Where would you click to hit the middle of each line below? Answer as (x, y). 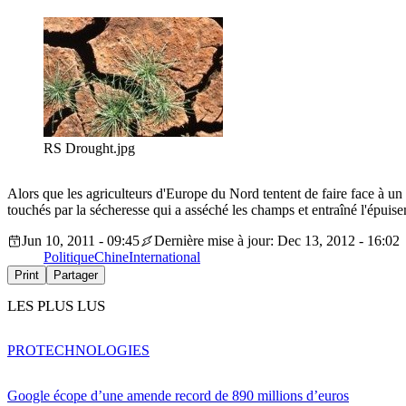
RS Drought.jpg (89, 149)
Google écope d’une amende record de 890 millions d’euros (178, 395)
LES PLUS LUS (56, 306)
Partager (76, 275)
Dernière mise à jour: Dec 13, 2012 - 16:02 (277, 241)
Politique (69, 257)
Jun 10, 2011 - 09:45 (81, 241)
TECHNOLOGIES (93, 350)
